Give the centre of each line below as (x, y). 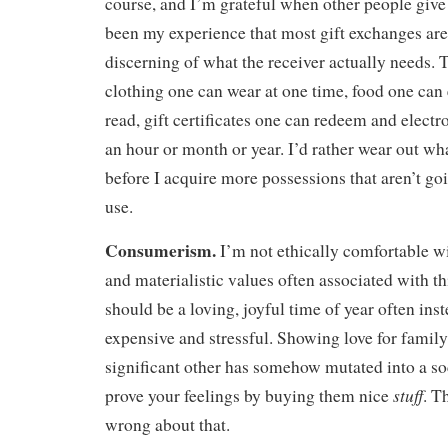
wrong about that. (167, 425)
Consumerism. (162, 250)
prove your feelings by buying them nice (249, 396)
